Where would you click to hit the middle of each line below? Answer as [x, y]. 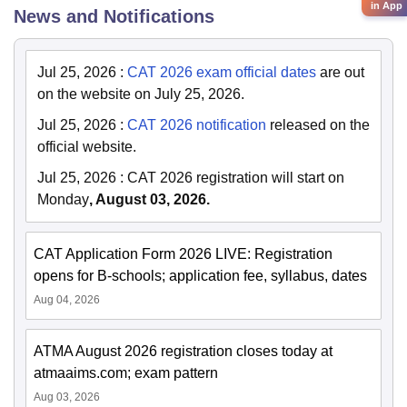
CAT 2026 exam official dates [222, 73]
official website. [87, 147]
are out [340, 73]
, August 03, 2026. [149, 200]
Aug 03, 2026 [67, 397]
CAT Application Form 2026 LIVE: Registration [183, 254]
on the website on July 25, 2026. [141, 94]
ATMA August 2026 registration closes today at [183, 352]
